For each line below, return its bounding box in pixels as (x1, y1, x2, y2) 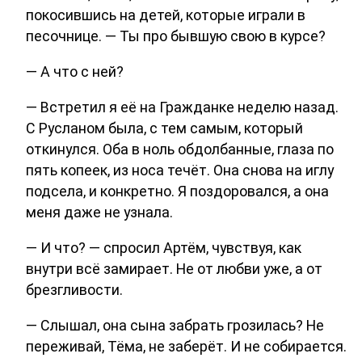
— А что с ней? (26, 63, 124, 81)
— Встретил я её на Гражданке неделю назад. (26, 99, 339, 116)
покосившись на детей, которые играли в (26, 6, 305, 24)
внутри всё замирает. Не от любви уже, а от (26, 259, 322, 277)
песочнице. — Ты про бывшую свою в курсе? (26, 27, 326, 45)
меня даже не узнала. (26, 204, 173, 221)
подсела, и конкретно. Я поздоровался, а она (26, 183, 329, 200)
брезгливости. (26, 280, 123, 298)
